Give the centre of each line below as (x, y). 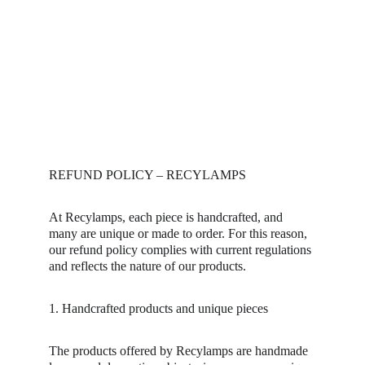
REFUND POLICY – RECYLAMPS (147, 175)
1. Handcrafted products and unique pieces (158, 308)
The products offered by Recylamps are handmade (180, 351)
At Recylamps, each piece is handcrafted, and (167, 217)
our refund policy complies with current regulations (182, 250)
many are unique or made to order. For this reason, (180, 233)
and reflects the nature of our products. (147, 266)
